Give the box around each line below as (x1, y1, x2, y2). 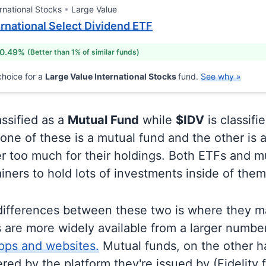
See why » (201, 71, 241, 81)
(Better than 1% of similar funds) (27, 47, 140, 56)
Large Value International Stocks (45, 71, 178, 81)
